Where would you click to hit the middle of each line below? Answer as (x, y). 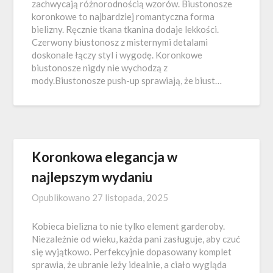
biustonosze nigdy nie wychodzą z (100, 68)
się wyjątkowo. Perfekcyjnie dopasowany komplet (132, 252)
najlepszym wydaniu (92, 177)
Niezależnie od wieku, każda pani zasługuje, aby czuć (136, 239)
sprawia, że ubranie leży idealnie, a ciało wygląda (129, 264)
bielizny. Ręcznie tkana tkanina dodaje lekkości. (126, 29)
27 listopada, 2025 (130, 197)
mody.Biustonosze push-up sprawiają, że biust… (127, 80)
